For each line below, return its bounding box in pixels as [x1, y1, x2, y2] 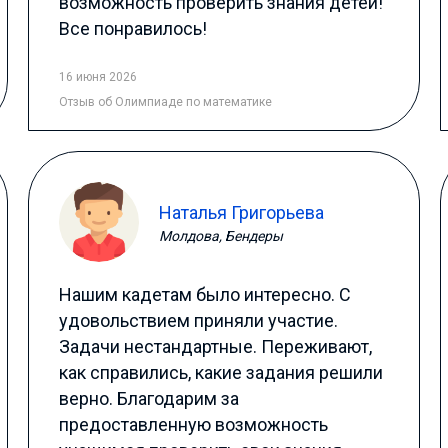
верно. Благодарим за [59, 388, 240, 409]
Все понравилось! [59, 18, 208, 39]
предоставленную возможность [59, 414, 329, 435]
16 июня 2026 [59, 70, 138, 84]
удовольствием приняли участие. [59, 310, 339, 331]
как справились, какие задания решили [59, 362, 384, 383]
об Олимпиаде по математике [98, 95, 273, 109]
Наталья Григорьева [159, 201, 325, 223]
